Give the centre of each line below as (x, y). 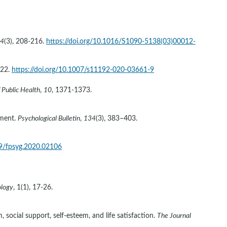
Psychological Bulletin (49, 119)
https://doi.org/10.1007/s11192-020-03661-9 (83, 70)
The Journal (175, 216)
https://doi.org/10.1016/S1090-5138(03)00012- (121, 42)
